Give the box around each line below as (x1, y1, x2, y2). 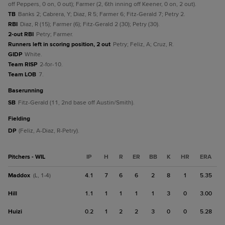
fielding (12, 115, 30, 123)
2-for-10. (40, 61, 63, 68)
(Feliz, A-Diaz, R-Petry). (19, 127, 79, 135)
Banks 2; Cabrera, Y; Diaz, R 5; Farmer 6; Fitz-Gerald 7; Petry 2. (18, 11, 185, 18)
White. (25, 51, 42, 58)
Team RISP (8, 61, 37, 68)
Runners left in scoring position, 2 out (8, 41, 110, 48)
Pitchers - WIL (8, 153, 45, 161)
